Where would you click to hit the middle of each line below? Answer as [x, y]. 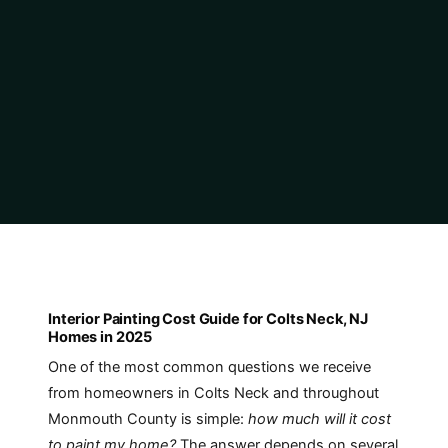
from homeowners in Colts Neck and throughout [213, 393]
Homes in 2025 [100, 336]
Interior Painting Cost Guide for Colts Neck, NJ [208, 318]
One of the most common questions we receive [209, 367]
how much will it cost [319, 419]
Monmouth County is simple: [148, 419]
